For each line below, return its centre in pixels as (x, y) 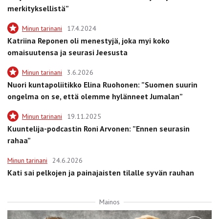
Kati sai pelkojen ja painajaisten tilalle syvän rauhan (101, 172)
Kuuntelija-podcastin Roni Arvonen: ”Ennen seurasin (99, 128)
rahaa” (19, 140)
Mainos (109, 202)
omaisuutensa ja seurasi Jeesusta (67, 52)
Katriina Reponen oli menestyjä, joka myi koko (88, 40)
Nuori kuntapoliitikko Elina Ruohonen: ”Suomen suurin (102, 84)
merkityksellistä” (38, 8)
